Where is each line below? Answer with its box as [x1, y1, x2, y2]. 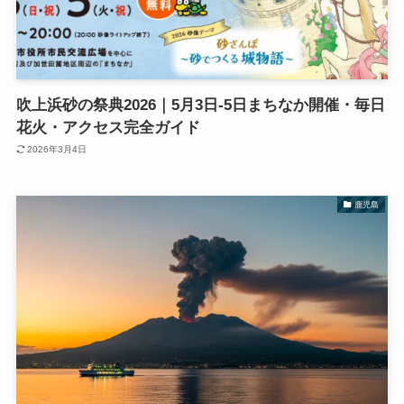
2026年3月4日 [27, 144, 87, 155]
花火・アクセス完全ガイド [15, 118, 200, 136]
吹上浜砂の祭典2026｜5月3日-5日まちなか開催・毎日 [15, 96, 385, 114]
